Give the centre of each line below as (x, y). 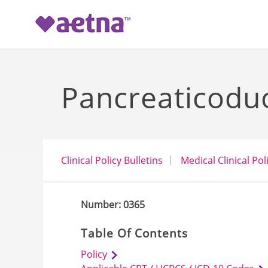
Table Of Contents (135, 233)
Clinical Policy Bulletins (112, 160)
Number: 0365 (113, 205)
